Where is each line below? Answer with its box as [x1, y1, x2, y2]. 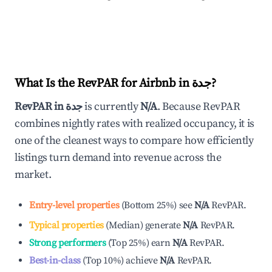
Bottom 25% [124, 199, 174, 211]
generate [144, 219, 181, 231]
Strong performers [29, 237, 106, 249]
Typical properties [29, 219, 104, 231]
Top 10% [86, 254, 121, 267]
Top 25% [110, 237, 146, 249]
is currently [82, 100, 141, 114]
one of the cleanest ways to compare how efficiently [15, 134, 254, 148]
